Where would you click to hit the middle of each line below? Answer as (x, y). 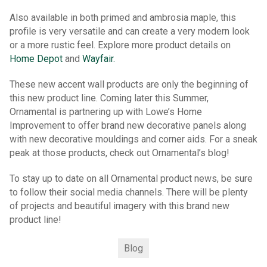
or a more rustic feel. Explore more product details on (120, 45)
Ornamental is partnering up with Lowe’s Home (106, 111)
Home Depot (36, 58)
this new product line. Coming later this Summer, (109, 98)
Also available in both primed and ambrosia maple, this (123, 17)
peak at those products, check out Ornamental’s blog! (119, 153)
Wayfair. (99, 58)
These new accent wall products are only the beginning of (129, 84)
